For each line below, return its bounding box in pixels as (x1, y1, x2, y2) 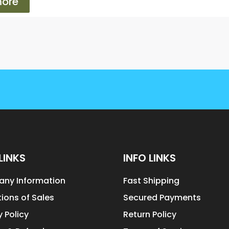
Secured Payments (123, 192, 201, 204)
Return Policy (123, 209, 177, 221)
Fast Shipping (123, 175, 180, 187)
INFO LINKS (123, 151, 176, 166)
